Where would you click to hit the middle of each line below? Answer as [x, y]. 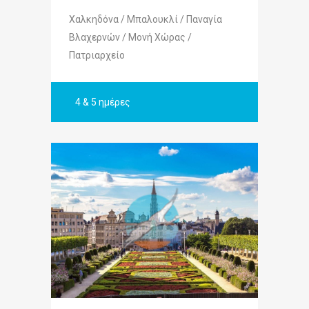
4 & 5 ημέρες [103, 102]
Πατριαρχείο [97, 55]
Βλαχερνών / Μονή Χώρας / [130, 37]
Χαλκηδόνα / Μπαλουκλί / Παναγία [146, 19]
